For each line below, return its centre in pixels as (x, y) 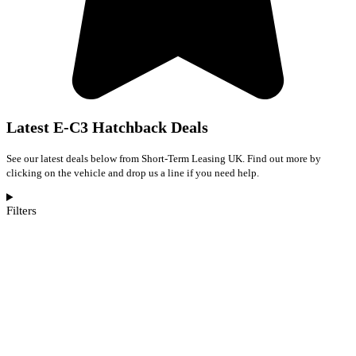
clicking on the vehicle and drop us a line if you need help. (133, 172)
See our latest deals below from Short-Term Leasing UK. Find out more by (164, 158)
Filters (21, 211)
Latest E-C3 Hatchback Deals (107, 127)
